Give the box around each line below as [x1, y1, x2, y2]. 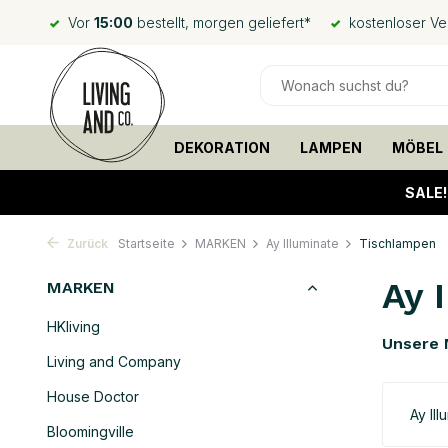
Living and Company [47, 353, 181, 370]
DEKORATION [173, 139, 270, 156]
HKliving [47, 318, 100, 335]
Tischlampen [359, 236, 436, 251]
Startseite [118, 236, 175, 251]
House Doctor [47, 388, 139, 405]
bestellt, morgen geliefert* [133, 14, 311, 31]
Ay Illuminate [266, 236, 339, 251]
